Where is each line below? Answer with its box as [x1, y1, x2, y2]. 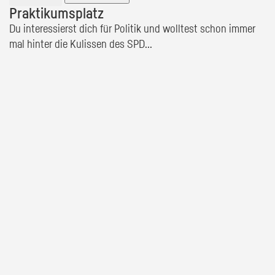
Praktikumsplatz [9, 7, 104, 21]
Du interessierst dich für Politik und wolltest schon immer [9, 24, 255, 35]
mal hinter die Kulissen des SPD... [9, 39, 152, 50]
